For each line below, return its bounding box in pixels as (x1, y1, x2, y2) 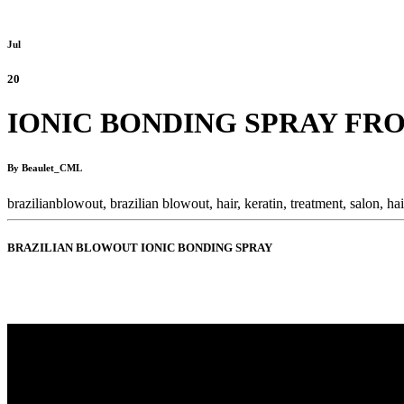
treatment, (290, 195, 346, 211)
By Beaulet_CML (7, 161, 82, 173)
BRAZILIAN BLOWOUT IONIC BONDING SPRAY (7, 241, 272, 255)
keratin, (244, 195, 287, 211)
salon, (350, 195, 383, 211)
